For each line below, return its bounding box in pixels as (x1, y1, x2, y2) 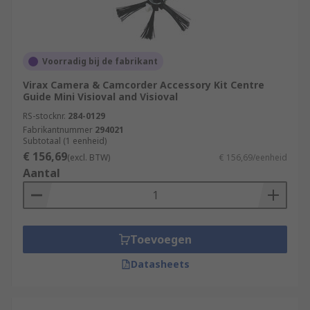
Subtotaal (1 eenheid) (23, 135, 107, 147)
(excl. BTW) (67, 152, 110, 163)
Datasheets (130, 257, 190, 271)
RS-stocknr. (23, 110, 66, 122)
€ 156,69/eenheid (219, 152, 287, 163)
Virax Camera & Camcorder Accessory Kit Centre (23, 78, 264, 91)
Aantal (23, 165, 60, 181)
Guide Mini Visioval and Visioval (23, 90, 178, 103)
